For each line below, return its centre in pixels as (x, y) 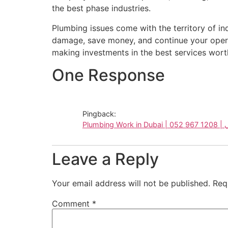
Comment (72, 204)
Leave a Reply (105, 159)
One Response (108, 75)
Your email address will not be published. (131, 183)
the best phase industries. (101, 8)
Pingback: (99, 114)
